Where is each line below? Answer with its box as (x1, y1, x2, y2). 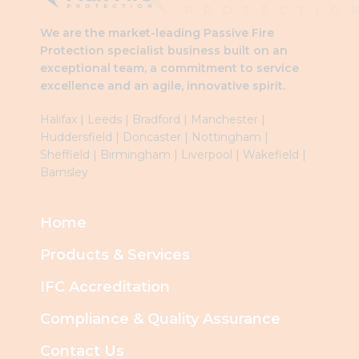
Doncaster (123, 129, 181, 144)
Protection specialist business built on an (40, 42, 288, 58)
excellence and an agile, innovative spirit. (40, 78, 285, 93)
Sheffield (40, 147, 90, 162)
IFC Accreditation (40, 277, 170, 296)
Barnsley (40, 164, 88, 179)
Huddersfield (40, 129, 112, 144)
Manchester (191, 111, 258, 127)
